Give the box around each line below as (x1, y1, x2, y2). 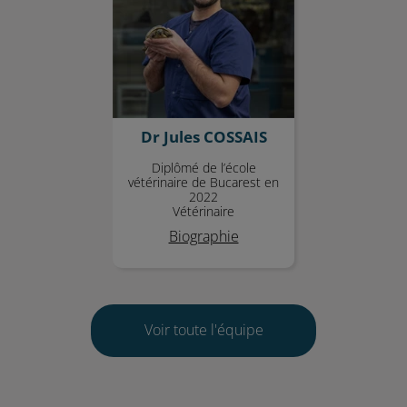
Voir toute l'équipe (144, 321, 263, 339)
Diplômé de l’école (151, 160, 256, 175)
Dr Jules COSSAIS (140, 127, 267, 146)
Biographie (168, 227, 239, 245)
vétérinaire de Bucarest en (128, 174, 279, 190)
